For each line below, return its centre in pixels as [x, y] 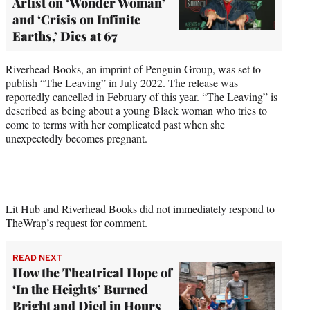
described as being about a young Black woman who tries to [136, 110]
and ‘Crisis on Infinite [76, 19]
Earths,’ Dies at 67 [65, 36]
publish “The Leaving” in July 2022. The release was [122, 82]
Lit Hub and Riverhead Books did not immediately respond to [140, 208]
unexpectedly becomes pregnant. [76, 138]
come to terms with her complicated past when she [115, 124]
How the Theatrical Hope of [92, 272]
